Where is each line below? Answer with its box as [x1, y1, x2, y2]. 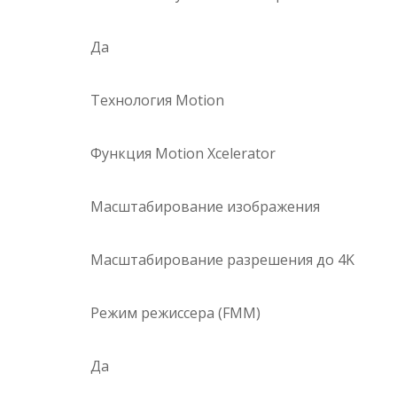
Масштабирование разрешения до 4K [90, 250, 354, 270]
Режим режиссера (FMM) [90, 303, 261, 323]
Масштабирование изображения [90, 197, 320, 217]
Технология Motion [90, 90, 224, 111]
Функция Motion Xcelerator [90, 144, 276, 164]
